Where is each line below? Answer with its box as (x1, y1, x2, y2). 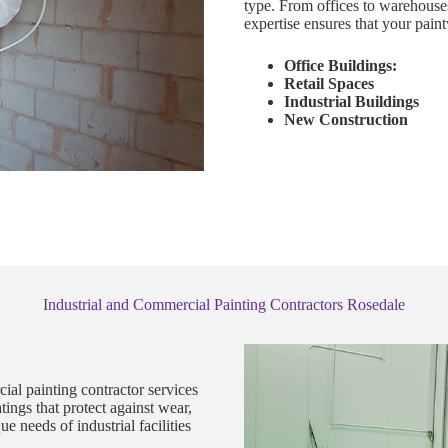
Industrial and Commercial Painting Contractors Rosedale (43, 295, 405, 313)
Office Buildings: (284, 56, 397, 74)
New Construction (284, 110, 408, 128)
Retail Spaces (284, 74, 374, 92)
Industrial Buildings (284, 92, 419, 110)
